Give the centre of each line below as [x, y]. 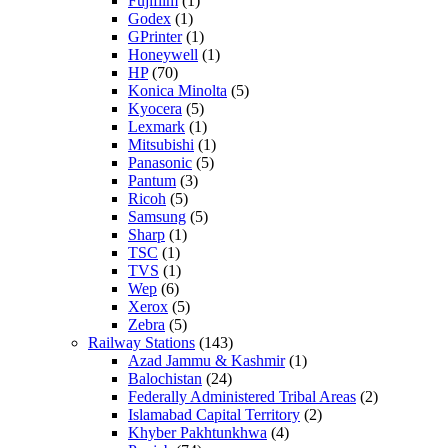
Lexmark [156, 126]
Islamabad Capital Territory [214, 414]
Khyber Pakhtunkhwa [197, 432]
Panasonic [160, 162]
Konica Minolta [177, 90]
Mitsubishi [161, 144]
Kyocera [155, 108]
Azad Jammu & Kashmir [206, 360]
